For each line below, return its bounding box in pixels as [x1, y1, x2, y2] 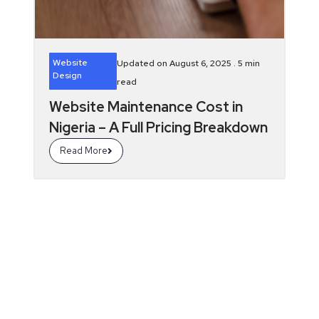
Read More [59, 145, 108, 157]
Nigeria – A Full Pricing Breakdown [48, 118, 268, 137]
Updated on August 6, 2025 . [117, 58, 239, 69]
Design [52, 70, 82, 81]
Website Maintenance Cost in [48, 98, 243, 116]
